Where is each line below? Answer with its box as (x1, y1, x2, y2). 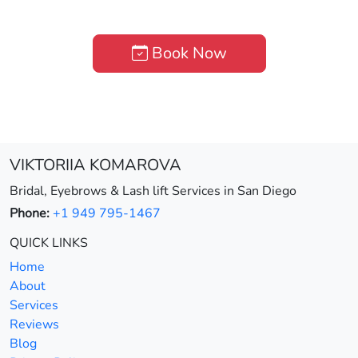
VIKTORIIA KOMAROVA (10, 154, 181, 177)
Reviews (10, 316, 59, 334)
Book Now (147, 42, 227, 65)
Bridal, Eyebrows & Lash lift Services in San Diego (10, 182, 296, 201)
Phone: (10, 205, 50, 223)
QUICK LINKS (10, 234, 88, 253)
